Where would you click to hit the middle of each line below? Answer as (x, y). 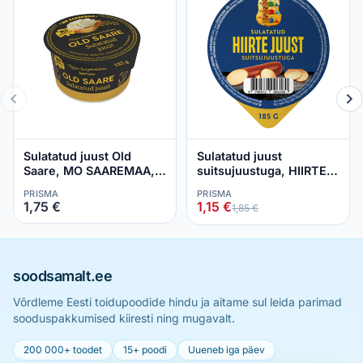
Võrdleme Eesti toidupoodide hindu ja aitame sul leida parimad (177, 302)
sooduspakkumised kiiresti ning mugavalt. (124, 318)
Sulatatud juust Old (77, 156)
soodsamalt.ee (63, 276)
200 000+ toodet (63, 350)
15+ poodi (145, 350)
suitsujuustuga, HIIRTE (262, 171)
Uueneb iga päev (226, 350)
